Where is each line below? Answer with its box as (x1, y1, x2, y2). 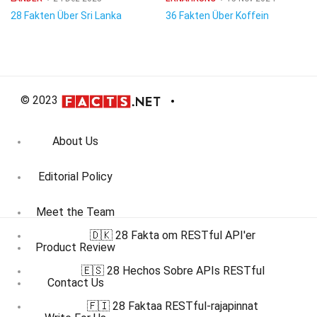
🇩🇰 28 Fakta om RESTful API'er (90, 229, 255, 242)
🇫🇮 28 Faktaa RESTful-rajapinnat (87, 299, 258, 313)
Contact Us (47, 276, 104, 290)
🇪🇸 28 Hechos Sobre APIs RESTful (81, 264, 265, 277)
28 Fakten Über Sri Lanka (11, 10, 122, 21)
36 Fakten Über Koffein (166, 10, 269, 21)
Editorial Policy (38, 170, 113, 184)
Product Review (35, 241, 115, 255)
